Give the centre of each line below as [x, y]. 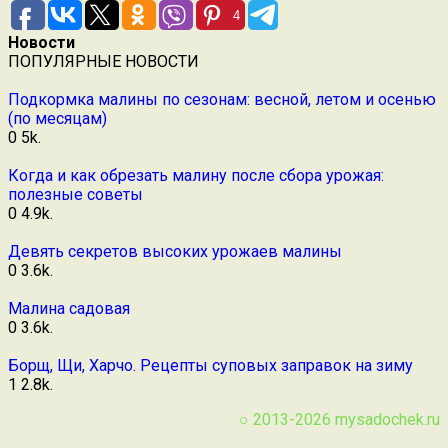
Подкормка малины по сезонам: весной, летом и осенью [222, 99]
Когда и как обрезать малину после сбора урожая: [196, 175]
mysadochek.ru [387, 419]
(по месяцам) [57, 118]
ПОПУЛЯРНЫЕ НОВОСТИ [103, 61]
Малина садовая [69, 308]
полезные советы [75, 194]
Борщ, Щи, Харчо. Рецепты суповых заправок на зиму [210, 365]
